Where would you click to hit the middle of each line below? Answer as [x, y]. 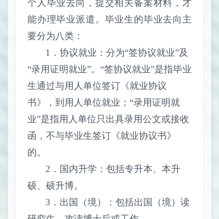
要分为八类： [55, 36]
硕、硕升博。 [55, 185]
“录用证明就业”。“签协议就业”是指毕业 [109, 69]
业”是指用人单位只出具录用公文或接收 [108, 119]
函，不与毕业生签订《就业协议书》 [102, 135]
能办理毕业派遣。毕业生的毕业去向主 [109, 19]
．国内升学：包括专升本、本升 [115, 169]
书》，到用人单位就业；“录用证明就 [104, 102]
